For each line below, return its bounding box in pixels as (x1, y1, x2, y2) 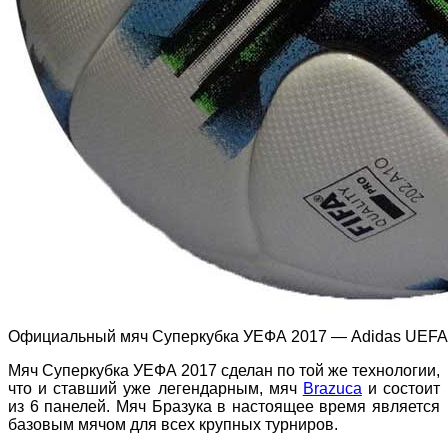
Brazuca (302, 380, 362, 398)
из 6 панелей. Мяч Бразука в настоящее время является (8, 398, 440, 416)
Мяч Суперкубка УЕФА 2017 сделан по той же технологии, (8, 362, 440, 380)
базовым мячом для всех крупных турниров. (8, 416, 338, 434)
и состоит (361, 380, 440, 398)
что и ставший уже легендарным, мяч (8, 380, 303, 398)
